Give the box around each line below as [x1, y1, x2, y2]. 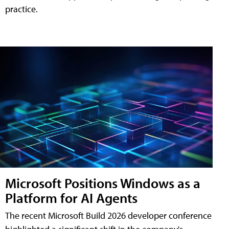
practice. [5, 3, 38, 15]
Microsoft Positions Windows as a [5, 174, 200, 192]
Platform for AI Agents [5, 189, 138, 207]
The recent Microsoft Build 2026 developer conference [5, 210, 212, 222]
